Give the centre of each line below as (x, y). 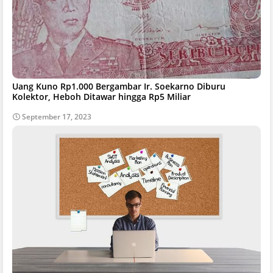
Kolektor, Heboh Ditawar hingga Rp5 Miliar (101, 96)
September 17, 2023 (57, 116)
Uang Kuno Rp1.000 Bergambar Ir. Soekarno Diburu (119, 86)
